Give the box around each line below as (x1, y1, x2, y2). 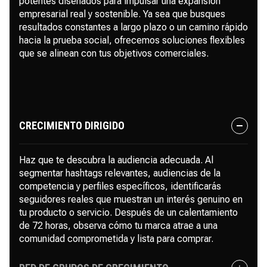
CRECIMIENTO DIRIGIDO (19, 119, 125, 132)
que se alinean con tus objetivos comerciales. (19, 48, 209, 59)
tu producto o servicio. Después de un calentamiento (19, 207, 238, 218)
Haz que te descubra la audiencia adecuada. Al (19, 154, 213, 166)
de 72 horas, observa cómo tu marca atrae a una (19, 220, 218, 231)
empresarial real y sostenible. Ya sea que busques (19, 8, 225, 20)
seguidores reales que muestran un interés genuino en (19, 194, 243, 205)
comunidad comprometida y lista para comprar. (19, 233, 213, 244)
